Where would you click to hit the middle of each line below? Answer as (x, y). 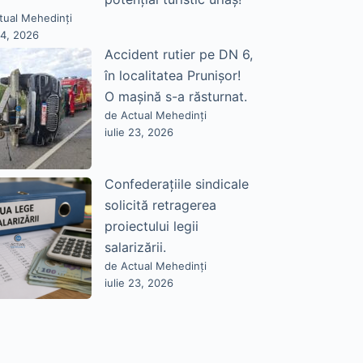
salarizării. (135, 248)
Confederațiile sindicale (176, 184)
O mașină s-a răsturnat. (175, 97)
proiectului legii (151, 226)
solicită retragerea (160, 205)
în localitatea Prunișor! (172, 76)
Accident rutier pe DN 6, (178, 55)
